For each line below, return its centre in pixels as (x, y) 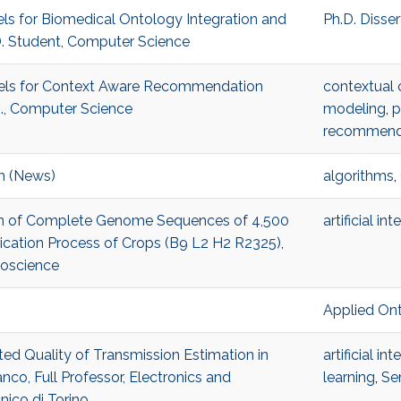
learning (349, 378)
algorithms (358, 176)
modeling (354, 109)
